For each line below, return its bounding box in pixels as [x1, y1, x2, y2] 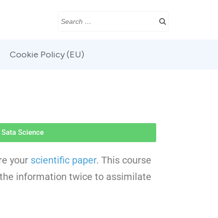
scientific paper [31, 154, 96, 166]
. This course [96, 154, 151, 166]
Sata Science [1, 128, 44, 137]
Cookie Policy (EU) [10, 49, 84, 60]
